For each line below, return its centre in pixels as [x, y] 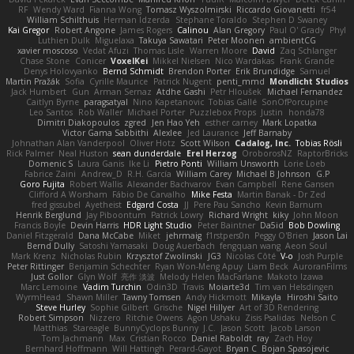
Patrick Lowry [177, 215]
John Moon [316, 215]
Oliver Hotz [152, 143]
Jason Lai [331, 235]
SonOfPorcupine [295, 102]
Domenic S [50, 163]
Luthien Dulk [64, 40]
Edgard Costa [153, 204]
